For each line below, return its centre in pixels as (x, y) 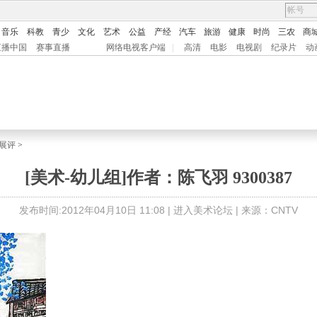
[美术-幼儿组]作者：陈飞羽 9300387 (158, 178)
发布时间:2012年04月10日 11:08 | (96, 210)
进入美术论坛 (203, 210)
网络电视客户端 (136, 47)
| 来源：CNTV (265, 210)
